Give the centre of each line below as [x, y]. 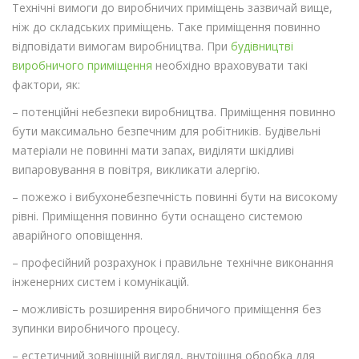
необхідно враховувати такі [230, 66]
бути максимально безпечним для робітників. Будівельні [166, 131]
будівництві [262, 46]
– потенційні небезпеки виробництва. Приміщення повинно [174, 112]
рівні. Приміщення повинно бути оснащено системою [157, 216]
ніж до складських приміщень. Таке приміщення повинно [166, 27]
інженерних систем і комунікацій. [101, 282]
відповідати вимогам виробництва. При [121, 46]
